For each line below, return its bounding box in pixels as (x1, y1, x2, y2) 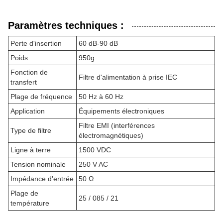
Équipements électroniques (79, 107, 164, 115)
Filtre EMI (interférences (79, 121, 155, 130)
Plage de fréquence (10, 93, 72, 101)
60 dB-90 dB (79, 39, 118, 48)
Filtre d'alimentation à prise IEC (79, 73, 177, 82)
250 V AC (79, 160, 108, 169)
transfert (10, 78, 37, 87)
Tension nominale (10, 160, 66, 169)
